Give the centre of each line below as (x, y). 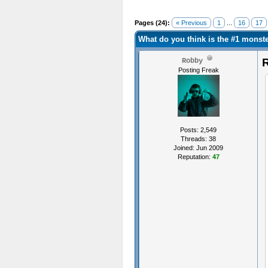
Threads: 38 (198, 139)
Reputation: (195, 157)
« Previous (191, 23)
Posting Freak (198, 70)
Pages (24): (152, 23)
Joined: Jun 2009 (198, 148)
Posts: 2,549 (198, 130)
